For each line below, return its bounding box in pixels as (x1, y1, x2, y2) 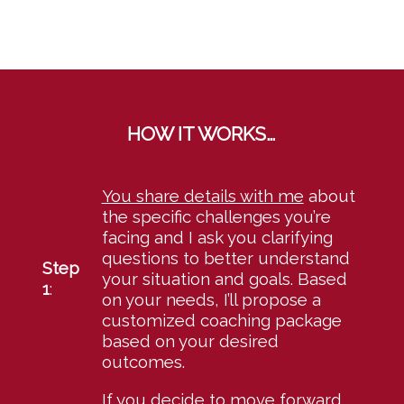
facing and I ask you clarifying (101, 227, 333, 248)
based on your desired (101, 331, 279, 352)
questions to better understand (101, 248, 350, 269)
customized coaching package (101, 310, 342, 331)
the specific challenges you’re (101, 207, 331, 227)
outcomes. (101, 352, 185, 372)
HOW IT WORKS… (127, 123, 277, 146)
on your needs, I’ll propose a (101, 289, 321, 310)
